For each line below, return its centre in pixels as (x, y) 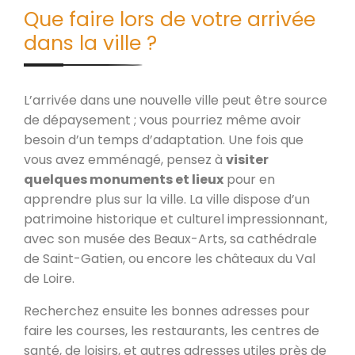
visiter (247, 160)
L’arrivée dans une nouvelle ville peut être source (176, 101)
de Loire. (49, 279)
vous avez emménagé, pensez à (125, 160)
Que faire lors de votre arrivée (170, 20)
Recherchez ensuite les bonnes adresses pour (167, 311)
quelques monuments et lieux (124, 180)
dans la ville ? (90, 44)
